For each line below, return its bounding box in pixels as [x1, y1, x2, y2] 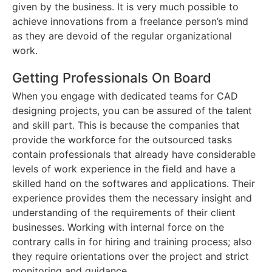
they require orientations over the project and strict [12, 250, 249, 263]
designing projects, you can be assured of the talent [12, 104, 252, 117]
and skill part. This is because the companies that [12, 119, 240, 132]
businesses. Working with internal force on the [12, 221, 224, 234]
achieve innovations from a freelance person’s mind [12, 15, 248, 28]
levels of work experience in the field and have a [12, 163, 236, 175]
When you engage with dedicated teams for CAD [12, 90, 238, 103]
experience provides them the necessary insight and [12, 192, 252, 205]
